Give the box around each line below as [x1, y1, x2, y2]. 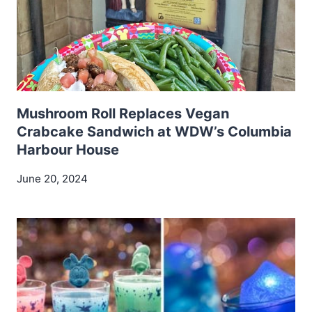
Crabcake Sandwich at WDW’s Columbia [17, 123, 292, 140]
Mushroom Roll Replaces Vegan [17, 104, 229, 122]
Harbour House [17, 141, 119, 158]
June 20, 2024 [17, 171, 88, 185]
